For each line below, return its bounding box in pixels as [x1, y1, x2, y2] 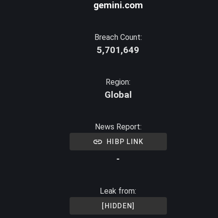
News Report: [94, 122, 142, 131]
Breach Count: [94, 33, 142, 42]
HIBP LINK [107, 138, 144, 145]
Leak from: [100, 186, 137, 196]
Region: [106, 77, 131, 87]
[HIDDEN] [102, 202, 135, 210]
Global [104, 90, 132, 100]
